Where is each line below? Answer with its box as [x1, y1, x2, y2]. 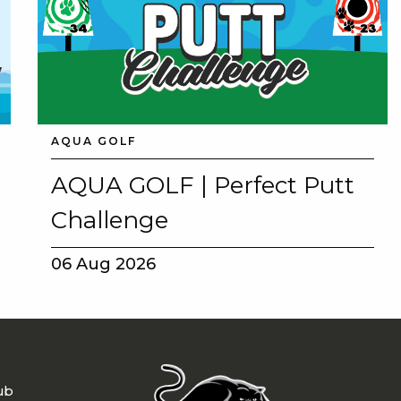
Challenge [50, 206, 168, 235]
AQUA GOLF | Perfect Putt [50, 171, 354, 200]
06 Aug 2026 [50, 254, 156, 275]
